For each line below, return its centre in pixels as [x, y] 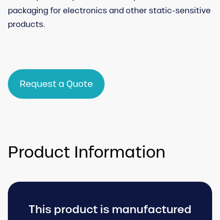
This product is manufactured [110, 209]
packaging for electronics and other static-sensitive [109, 11]
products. [27, 24]
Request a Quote [56, 84]
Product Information [87, 152]
